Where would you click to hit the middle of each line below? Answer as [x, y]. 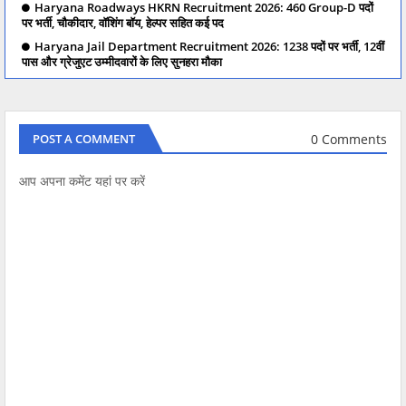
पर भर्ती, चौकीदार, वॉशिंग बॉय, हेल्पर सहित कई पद [123, 22]
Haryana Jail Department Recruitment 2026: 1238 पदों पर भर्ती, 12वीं [209, 46]
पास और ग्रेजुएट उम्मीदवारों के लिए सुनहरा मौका [122, 62]
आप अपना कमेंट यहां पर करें [82, 181]
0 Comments [349, 139]
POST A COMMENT [84, 139]
